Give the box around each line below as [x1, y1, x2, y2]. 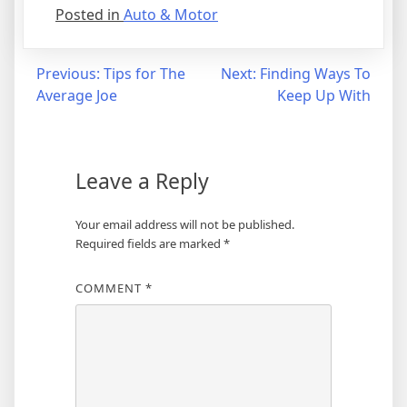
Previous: [36, 64, 100, 84]
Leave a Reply [74, 166, 209, 195]
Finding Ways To [260, 64, 371, 84]
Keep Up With [277, 85, 371, 105]
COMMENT [74, 280, 145, 296]
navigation [8, 95, 126, 125]
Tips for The [104, 64, 185, 84]
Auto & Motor [124, 5, 218, 25]
